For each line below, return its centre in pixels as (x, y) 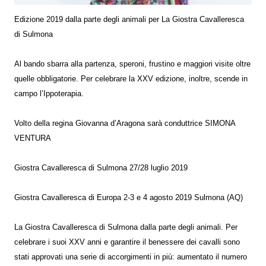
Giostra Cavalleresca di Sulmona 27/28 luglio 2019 (101, 168)
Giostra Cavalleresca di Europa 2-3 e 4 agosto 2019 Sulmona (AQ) (129, 197)
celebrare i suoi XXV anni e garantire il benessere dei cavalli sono (127, 242)
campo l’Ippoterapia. (49, 94)
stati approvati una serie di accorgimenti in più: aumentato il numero (131, 257)
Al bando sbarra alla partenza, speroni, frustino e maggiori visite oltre (132, 64)
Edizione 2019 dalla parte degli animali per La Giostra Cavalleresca (129, 19)
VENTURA (33, 138)
